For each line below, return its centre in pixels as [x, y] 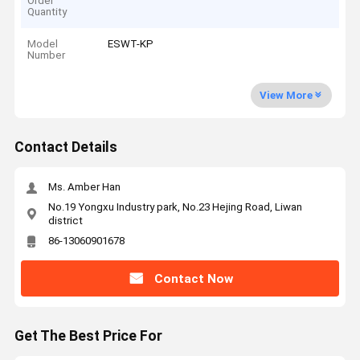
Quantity [47, 11]
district [65, 220]
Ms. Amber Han [84, 187]
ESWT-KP [131, 44]
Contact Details [65, 147]
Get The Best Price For [88, 336]
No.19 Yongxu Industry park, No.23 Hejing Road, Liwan [175, 207]
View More [286, 95]
